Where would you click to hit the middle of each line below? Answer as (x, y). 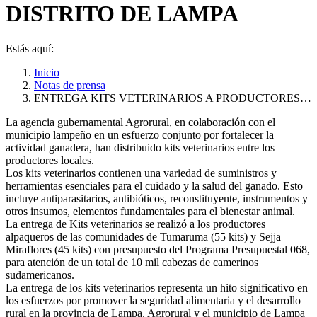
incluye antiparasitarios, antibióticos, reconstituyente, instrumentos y (157, 198)
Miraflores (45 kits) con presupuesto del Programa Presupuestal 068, (158, 249)
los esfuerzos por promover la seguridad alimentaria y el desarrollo (153, 300)
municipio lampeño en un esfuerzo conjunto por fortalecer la (140, 134)
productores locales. (50, 160)
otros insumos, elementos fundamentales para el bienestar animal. (150, 211)
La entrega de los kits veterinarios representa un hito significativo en (157, 287)
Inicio (47, 72)
